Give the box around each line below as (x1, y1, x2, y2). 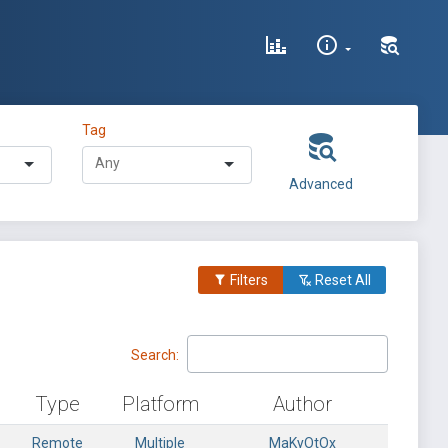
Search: (131, 346, 179, 363)
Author (273, 392, 332, 416)
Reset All (312, 272, 371, 288)
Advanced (288, 176, 353, 192)
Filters (227, 272, 268, 288)
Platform (121, 392, 199, 416)
